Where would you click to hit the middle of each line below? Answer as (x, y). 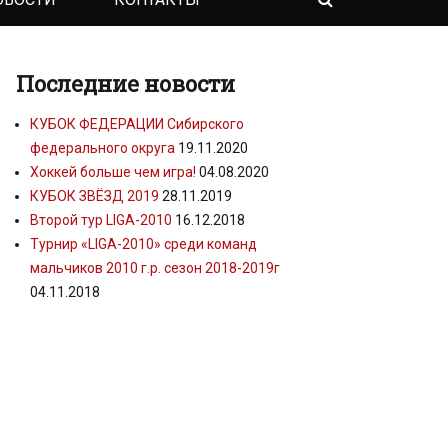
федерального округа (102, 147)
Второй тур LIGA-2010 (101, 219)
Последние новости (125, 83)
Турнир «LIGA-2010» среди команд (143, 243)
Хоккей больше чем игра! (113, 171)
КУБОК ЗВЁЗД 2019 (94, 195)
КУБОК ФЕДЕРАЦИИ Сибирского (137, 123)
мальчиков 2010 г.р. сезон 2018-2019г (155, 267)
